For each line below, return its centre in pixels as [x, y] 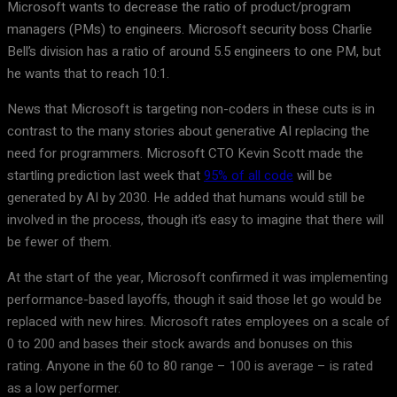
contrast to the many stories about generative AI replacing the [188, 131]
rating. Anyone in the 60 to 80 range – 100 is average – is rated [190, 366]
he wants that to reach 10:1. [88, 74]
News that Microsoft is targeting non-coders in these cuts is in [191, 109]
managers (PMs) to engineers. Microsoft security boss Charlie [190, 29]
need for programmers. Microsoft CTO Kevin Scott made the [185, 153]
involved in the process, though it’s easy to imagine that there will [195, 220]
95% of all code [249, 175]
